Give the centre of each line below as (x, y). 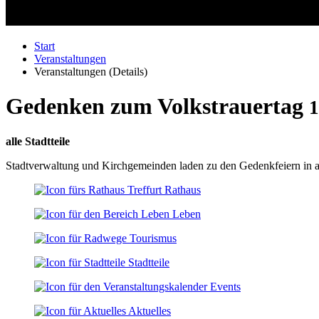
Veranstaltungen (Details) (91, 72)
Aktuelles (150, 310)
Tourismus (153, 238)
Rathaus (183, 189)
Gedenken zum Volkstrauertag (157, 106)
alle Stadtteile (38, 141)
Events (225, 286)
